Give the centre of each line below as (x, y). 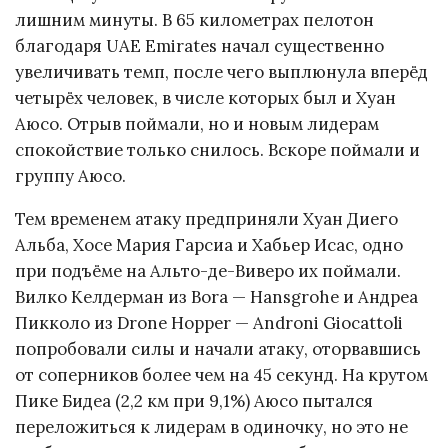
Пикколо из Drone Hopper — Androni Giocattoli (209, 322)
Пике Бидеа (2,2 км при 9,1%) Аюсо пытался (194, 400)
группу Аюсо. (70, 176)
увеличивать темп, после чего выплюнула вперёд (221, 72)
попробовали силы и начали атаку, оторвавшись (218, 348)
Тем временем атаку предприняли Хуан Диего (206, 218)
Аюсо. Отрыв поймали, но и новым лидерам (197, 124)
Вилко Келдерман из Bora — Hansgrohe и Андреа (216, 296)
